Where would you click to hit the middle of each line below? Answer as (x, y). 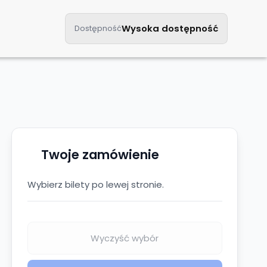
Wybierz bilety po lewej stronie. (95, 184)
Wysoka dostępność (170, 29)
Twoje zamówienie (100, 154)
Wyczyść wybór (125, 238)
